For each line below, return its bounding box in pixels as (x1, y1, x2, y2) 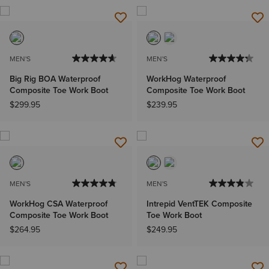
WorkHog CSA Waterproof (10, 198, 107, 211)
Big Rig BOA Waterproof (10, 73, 100, 86)
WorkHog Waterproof (147, 73, 226, 86)
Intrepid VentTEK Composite (147, 198, 252, 211)
